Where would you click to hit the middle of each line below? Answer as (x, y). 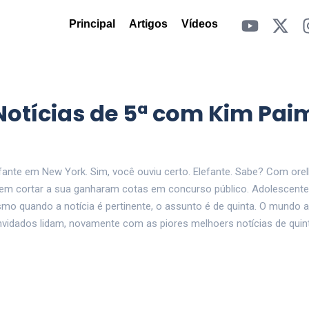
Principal (92, 24)
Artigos (148, 24)
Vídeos (199, 24)
